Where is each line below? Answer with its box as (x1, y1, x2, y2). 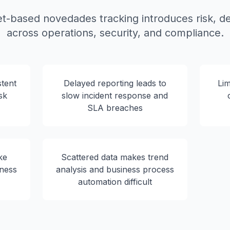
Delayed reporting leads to (63, 78, 166, 88)
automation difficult (78, 177, 152, 187)
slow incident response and (62, 90, 168, 101)
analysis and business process (55, 164, 174, 175)
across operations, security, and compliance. (6, 27, 224, 39)
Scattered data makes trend (61, 152, 169, 162)
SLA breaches (87, 103, 143, 113)
